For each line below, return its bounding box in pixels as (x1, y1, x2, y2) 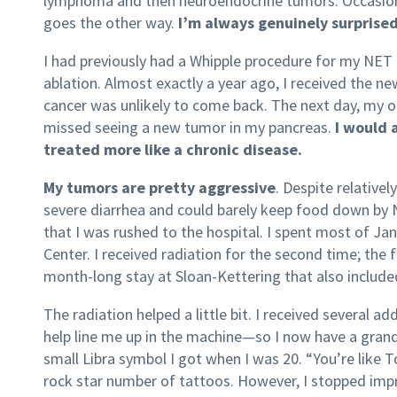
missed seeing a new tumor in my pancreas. (43, 117, 335, 138)
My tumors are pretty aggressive (43, 177, 276, 198)
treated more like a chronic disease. (43, 139, 302, 160)
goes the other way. (43, 12, 178, 34)
